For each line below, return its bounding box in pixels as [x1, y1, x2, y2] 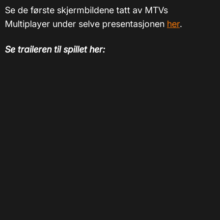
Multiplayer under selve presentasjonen [5, 19, 167, 29]
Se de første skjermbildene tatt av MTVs [5, 5, 168, 16]
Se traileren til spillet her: [5, 44, 105, 55]
